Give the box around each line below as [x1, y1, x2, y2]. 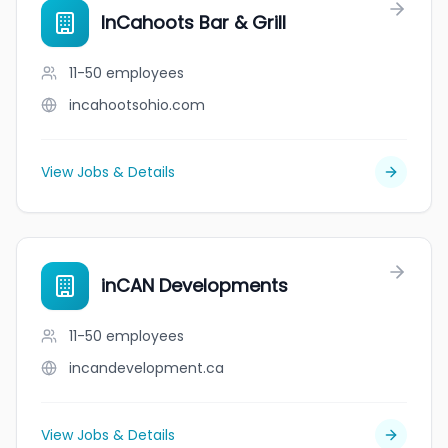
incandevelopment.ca [69, 358, 224, 378]
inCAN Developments [101, 273, 288, 298]
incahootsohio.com [69, 95, 205, 115]
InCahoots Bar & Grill [101, 10, 286, 35]
